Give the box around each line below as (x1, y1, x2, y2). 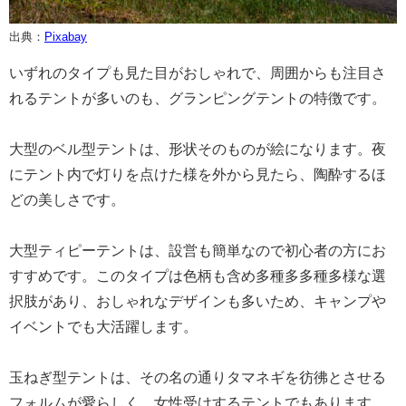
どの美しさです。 (9, 191, 125, 208)
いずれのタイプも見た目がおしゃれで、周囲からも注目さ (9, 64, 386, 81)
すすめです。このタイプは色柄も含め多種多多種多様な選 (9, 267, 386, 284)
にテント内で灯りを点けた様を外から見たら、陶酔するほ (9, 166, 386, 182)
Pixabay (44, 29, 87, 43)
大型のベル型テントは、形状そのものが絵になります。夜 (9, 140, 386, 157)
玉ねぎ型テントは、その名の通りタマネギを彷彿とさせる (9, 369, 386, 385)
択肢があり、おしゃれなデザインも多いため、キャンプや (9, 293, 386, 309)
